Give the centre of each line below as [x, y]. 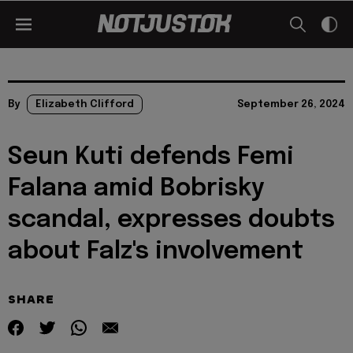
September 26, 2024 [291, 104]
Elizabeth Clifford [85, 104]
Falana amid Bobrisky [136, 189]
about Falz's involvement [156, 252]
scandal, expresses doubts [171, 220]
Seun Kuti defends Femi [151, 157]
